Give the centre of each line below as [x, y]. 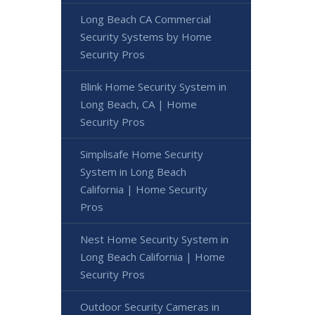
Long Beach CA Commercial [146, 19]
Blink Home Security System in [153, 87]
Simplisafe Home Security [142, 154]
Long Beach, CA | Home [139, 104]
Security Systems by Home [146, 37]
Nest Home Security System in [154, 239]
